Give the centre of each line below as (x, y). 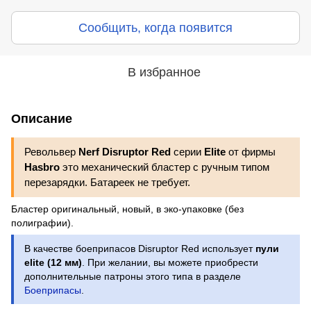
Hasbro (42, 167)
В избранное (164, 72)
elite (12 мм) (53, 262)
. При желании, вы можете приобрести (170, 262)
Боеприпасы (53, 290)
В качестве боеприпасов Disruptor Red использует (140, 248)
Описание (42, 118)
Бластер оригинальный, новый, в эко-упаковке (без (127, 209)
